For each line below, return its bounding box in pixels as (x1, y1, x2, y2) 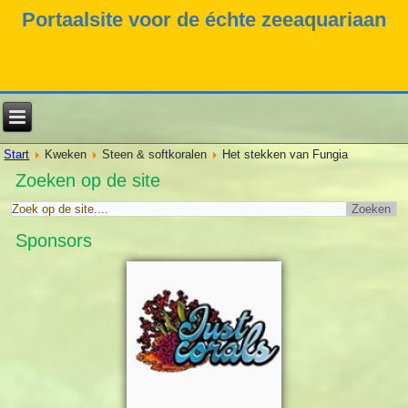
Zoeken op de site (15, 170, 161, 191)
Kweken (45, 148, 87, 162)
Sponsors (15, 230, 93, 251)
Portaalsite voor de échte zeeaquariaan (22, 7, 386, 31)
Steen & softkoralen (102, 148, 208, 162)
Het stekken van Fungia (222, 148, 349, 162)
